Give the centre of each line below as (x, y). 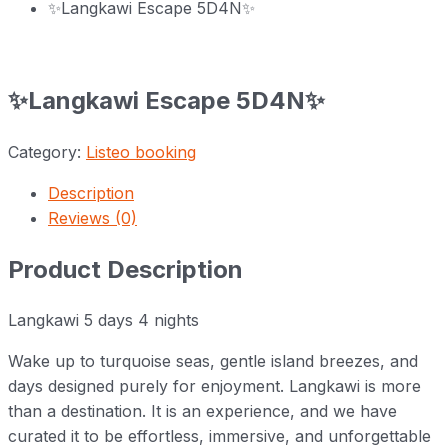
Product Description (125, 269)
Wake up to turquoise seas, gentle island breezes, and (213, 361)
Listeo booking (141, 151)
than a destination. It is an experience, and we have (202, 411)
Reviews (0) (92, 217)
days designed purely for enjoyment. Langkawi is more (214, 386)
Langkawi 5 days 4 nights (103, 320)
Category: (47, 151)
